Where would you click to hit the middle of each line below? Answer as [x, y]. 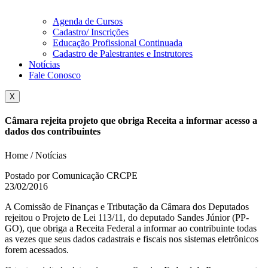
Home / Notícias [36, 155]
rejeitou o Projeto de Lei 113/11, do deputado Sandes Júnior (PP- [127, 217]
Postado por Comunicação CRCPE [71, 175]
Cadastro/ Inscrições [91, 32]
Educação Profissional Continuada [118, 43]
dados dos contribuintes [53, 132]
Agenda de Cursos [88, 21]
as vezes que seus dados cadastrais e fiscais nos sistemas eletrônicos [132, 239]
